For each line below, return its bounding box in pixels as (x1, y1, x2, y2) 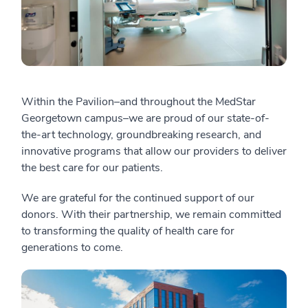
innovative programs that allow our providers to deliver (21, 143, 287, 159)
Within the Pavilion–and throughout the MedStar (21, 93, 256, 109)
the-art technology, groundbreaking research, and (21, 126, 261, 142)
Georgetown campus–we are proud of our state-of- (21, 110, 269, 126)
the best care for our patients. (21, 159, 171, 175)
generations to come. (21, 239, 126, 255)
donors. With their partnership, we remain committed (21, 206, 281, 222)
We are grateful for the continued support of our (21, 190, 254, 206)
